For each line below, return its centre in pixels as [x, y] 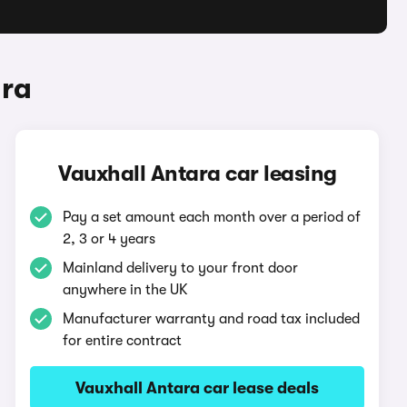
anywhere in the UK [126, 290]
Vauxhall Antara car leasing [198, 174]
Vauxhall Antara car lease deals [198, 388]
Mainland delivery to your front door [181, 268]
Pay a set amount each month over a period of [212, 217]
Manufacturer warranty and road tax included [212, 319]
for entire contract [123, 341]
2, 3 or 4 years [109, 239]
